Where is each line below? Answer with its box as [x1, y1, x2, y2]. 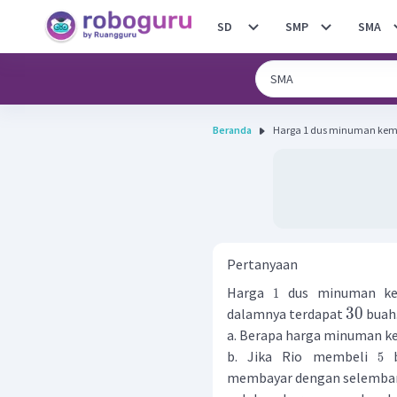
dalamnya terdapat [227, 305, 346, 323]
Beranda [213, 123, 252, 136]
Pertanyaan [227, 255, 298, 273]
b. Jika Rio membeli [227, 347, 378, 365]
